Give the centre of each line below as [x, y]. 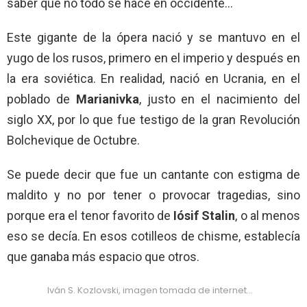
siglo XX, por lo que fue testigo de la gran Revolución [153, 119]
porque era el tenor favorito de [90, 215]
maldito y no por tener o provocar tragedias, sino [153, 195]
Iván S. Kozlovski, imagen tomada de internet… [150, 291]
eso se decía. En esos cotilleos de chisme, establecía [153, 236]
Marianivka [107, 99]
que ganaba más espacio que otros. [103, 256]
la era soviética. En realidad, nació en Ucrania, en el [153, 78]
